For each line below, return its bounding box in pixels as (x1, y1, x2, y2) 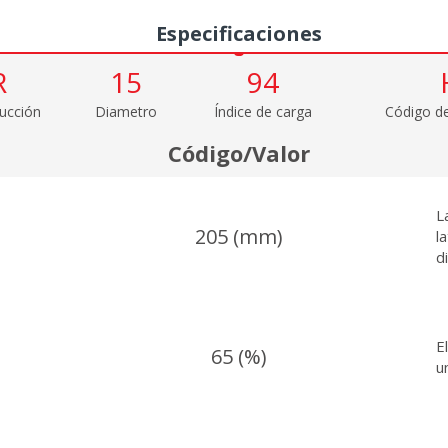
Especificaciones (156, 19, 322, 47)
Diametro (94, 101, 157, 121)
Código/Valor (167, 137, 310, 168)
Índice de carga (214, 101, 312, 121)
